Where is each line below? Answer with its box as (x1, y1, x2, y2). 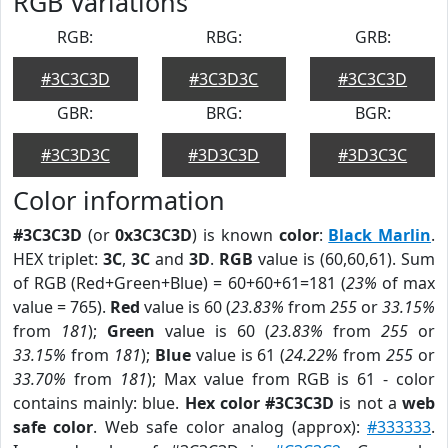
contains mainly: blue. (13, 392, 185, 414)
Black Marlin (328, 224, 432, 246)
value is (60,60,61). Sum (253, 248, 435, 270)
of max (376, 272, 436, 294)
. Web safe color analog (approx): (93, 416, 368, 438)
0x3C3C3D (115, 224, 193, 246)
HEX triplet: (13, 248, 103, 270)
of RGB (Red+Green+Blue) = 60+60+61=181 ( (13, 272, 346, 294)
